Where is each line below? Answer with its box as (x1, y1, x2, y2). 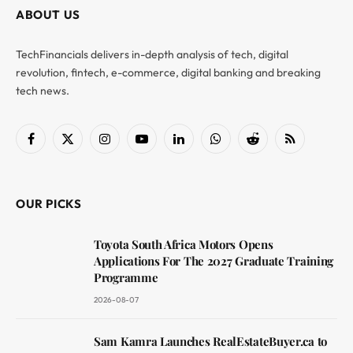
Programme (94, 269, 158, 285)
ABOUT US (16, 6, 80, 22)
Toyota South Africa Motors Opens (94, 236, 273, 252)
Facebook (29, 138, 79, 152)
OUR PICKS (16, 195, 82, 211)
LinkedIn (177, 138, 221, 152)
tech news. (16, 83, 69, 98)
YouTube (140, 138, 183, 152)
